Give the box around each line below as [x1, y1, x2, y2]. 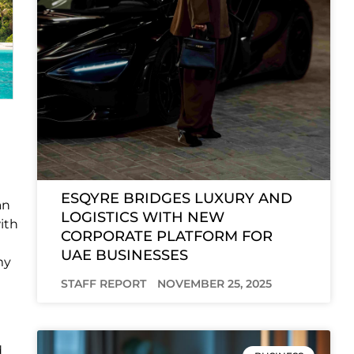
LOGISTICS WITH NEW [60, 208, 224, 226]
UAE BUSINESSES [60, 246, 188, 264]
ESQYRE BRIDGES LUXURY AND [60, 189, 292, 207]
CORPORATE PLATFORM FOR [60, 227, 273, 245]
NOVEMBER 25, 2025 [156, 276, 272, 291]
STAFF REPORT [60, 276, 149, 291]
